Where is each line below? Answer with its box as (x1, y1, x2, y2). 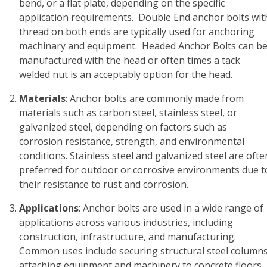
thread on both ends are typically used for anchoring (19, 25, 254, 38)
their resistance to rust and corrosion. (19, 178, 188, 191)
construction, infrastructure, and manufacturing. (19, 230, 236, 243)
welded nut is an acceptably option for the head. (19, 68, 237, 81)
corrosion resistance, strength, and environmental (19, 135, 244, 148)
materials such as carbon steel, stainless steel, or (19, 106, 237, 119)
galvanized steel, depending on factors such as (19, 120, 227, 133)
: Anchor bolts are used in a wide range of (79, 201, 263, 215)
